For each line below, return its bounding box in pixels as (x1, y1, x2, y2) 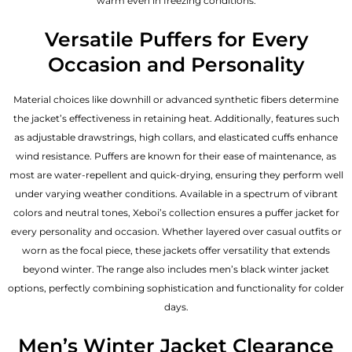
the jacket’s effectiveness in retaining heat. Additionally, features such (13, 112, 339, 125)
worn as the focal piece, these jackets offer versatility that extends (22, 244, 330, 257)
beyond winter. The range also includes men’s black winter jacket (23, 263, 329, 276)
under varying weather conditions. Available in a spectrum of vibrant (14, 188, 338, 200)
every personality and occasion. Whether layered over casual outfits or (10, 225, 342, 238)
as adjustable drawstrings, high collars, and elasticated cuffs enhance (14, 131, 338, 144)
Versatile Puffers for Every (44, 27, 308, 51)
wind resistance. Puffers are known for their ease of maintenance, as (16, 150, 336, 163)
